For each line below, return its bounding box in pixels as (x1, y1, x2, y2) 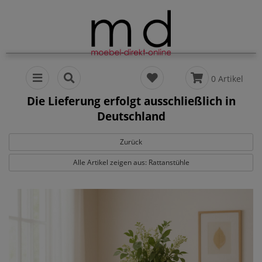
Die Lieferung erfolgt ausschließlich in (26, 94, 236, 108)
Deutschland (96, 109, 166, 123)
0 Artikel (211, 73, 243, 84)
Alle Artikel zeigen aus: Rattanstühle (73, 157, 189, 167)
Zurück (120, 137, 142, 147)
